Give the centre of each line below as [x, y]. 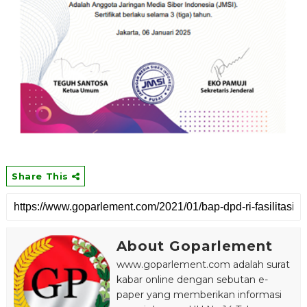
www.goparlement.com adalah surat [203, 264]
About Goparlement [194, 246]
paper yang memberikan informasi [199, 294]
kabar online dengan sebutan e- [192, 279]
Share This [41, 176]
